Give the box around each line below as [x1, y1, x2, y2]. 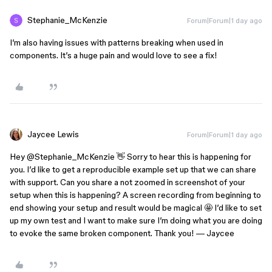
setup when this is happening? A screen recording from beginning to [10, 190, 261, 200]
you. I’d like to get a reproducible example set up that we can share [10, 165, 256, 174]
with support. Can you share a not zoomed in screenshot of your [10, 177, 245, 187]
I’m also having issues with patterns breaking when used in [10, 38, 223, 47]
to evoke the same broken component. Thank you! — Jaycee [10, 228, 234, 238]
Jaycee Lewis [27, 129, 79, 139]
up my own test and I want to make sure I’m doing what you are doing [10, 216, 262, 225]
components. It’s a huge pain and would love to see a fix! [10, 50, 217, 60]
